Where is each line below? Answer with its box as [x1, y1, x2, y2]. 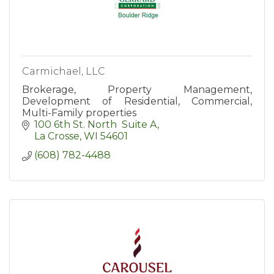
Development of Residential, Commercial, [22, 95, 252, 108]
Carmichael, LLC [22, 65, 105, 78]
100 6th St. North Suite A [34, 119, 157, 131]
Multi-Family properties [22, 107, 136, 119]
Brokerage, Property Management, [22, 84, 252, 96]
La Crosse [34, 130, 80, 143]
